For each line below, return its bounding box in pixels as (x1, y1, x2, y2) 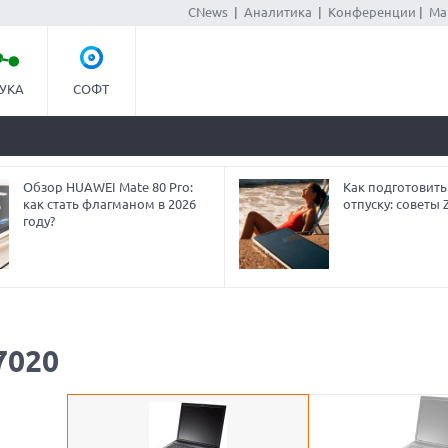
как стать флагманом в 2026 (22, 197, 196, 211)
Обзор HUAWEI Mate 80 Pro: (22, 180, 193, 194)
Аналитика (243, 5, 312, 19)
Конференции (327, 5, 416, 19)
